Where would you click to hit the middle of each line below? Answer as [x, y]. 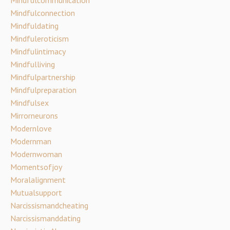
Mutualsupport [36, 192]
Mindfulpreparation [43, 90]
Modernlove [31, 128]
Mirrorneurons [34, 115]
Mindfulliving [33, 64]
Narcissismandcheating [49, 205]
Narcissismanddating [45, 218]
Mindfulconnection [43, 13]
